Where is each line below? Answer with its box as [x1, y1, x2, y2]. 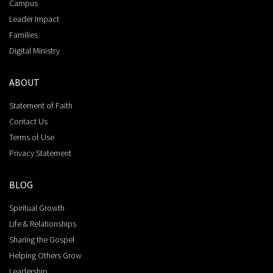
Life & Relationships [9, 218, 76, 230]
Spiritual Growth [9, 202, 65, 214]
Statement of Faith [9, 100, 73, 112]
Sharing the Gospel [9, 234, 74, 246]
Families [9, 29, 38, 41]
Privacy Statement [9, 147, 71, 159]
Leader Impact [9, 13, 59, 25]
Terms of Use [9, 132, 54, 143]
